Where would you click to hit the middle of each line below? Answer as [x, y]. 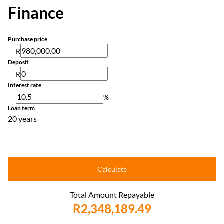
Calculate [112, 169]
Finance [36, 13]
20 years [22, 119]
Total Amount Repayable [112, 195]
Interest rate [25, 85]
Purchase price [28, 39]
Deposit [18, 62]
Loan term [21, 108]
